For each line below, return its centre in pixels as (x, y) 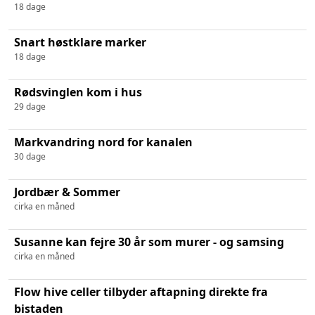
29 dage (30, 106)
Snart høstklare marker (80, 42)
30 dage (30, 156)
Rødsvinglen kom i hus (78, 92)
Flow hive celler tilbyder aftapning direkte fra (141, 291)
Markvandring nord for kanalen (103, 142)
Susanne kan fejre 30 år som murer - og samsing (149, 242)
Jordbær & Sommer (67, 192)
